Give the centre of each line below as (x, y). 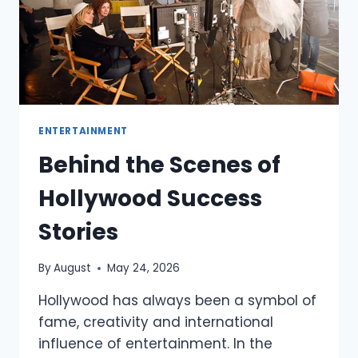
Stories (78, 232)
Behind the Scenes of (159, 165)
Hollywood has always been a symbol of (177, 301)
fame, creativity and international (156, 322)
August (73, 268)
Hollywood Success (150, 198)
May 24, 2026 (144, 268)
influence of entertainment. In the (155, 344)
